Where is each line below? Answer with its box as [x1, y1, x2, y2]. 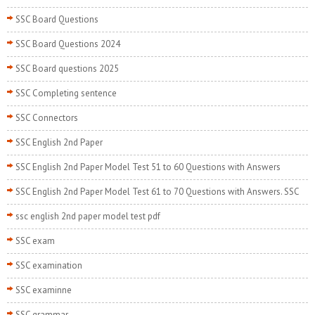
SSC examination [15, 259, 82, 272]
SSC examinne [15, 284, 72, 297]
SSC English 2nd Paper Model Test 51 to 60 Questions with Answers [15, 161, 281, 174]
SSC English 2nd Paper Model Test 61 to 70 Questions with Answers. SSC [15, 186, 300, 198]
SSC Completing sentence [15, 87, 117, 100]
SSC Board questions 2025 [15, 63, 119, 75]
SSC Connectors [15, 112, 78, 124]
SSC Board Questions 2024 [15, 38, 120, 51]
